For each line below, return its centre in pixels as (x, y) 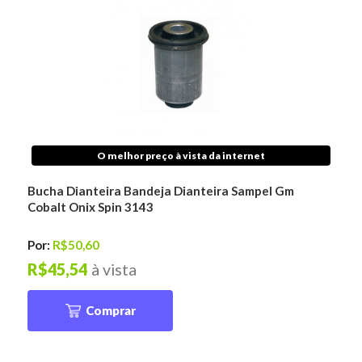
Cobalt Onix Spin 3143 (91, 206)
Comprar (110, 310)
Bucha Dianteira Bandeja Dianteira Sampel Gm (161, 190)
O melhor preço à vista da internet (181, 155)
